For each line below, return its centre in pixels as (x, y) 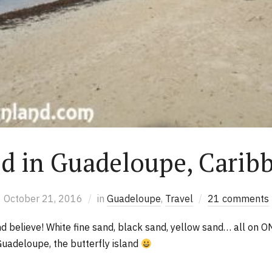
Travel (179, 199)
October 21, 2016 (43, 199)
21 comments (238, 199)
